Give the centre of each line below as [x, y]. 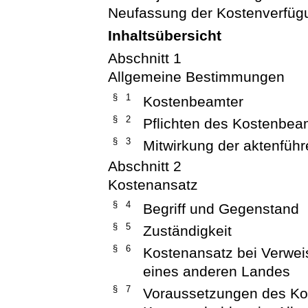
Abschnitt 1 [145, 58]
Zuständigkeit [188, 230]
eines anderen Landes [217, 271]
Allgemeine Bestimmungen [197, 77]
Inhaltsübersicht [165, 36]
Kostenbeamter [194, 101]
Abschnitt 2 [145, 166]
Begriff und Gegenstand [221, 208]
